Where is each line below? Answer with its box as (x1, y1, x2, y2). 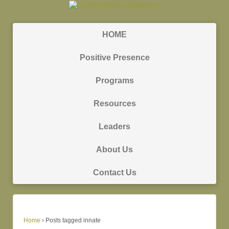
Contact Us (93, 168, 136, 177)
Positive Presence (79, 53, 150, 62)
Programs (95, 76, 134, 85)
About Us (96, 145, 133, 154)
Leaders (99, 122, 130, 131)
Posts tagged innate (45, 216, 101, 224)
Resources (93, 99, 136, 108)
